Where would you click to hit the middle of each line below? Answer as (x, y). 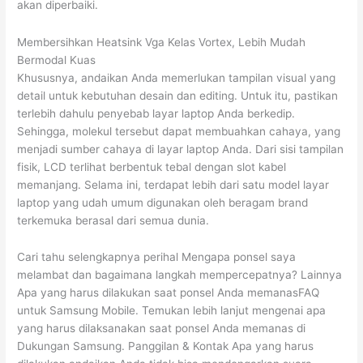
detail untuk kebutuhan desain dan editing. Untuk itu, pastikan (178, 95)
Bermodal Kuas (57, 60)
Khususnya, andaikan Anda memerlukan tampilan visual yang (177, 77)
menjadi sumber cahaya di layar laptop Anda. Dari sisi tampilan (181, 149)
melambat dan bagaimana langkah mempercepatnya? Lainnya (180, 275)
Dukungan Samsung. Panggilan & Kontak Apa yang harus (166, 346)
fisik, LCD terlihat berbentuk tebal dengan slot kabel (152, 167)
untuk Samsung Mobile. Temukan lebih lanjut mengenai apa (172, 311)
